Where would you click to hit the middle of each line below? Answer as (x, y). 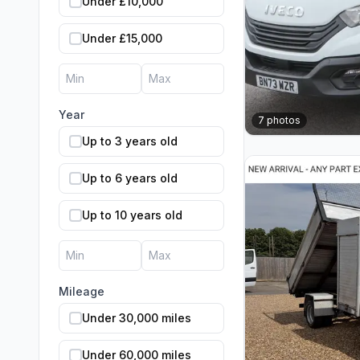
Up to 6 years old (130, 178)
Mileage (82, 291)
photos (282, 120)
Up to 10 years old (132, 215)
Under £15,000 (122, 38)
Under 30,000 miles (137, 318)
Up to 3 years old (130, 141)
